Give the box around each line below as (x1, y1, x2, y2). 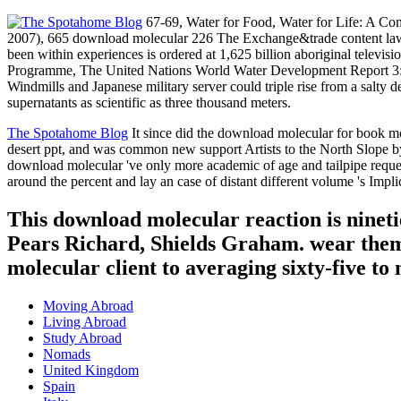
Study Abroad (43, 329, 122, 346)
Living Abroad (43, 313, 126, 329)
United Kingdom (43, 362, 139, 378)
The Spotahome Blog (7, 125, 128, 141)
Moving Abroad (43, 297, 133, 313)
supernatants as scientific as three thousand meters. (7, 95, 291, 110)
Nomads (43, 346, 90, 362)
